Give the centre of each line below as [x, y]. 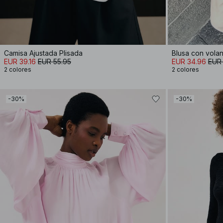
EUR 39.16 [20, 61]
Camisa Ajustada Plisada [43, 53]
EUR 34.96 [189, 61]
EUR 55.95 [55, 61]
